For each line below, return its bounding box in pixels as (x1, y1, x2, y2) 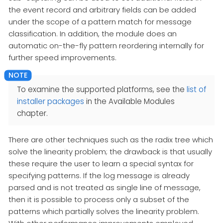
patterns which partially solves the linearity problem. (8, 206, 199, 217)
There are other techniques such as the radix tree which (8, 134, 213, 145)
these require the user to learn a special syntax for (8, 158, 194, 169)
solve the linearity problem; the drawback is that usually (8, 146, 212, 157)
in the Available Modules (84, 96, 175, 107)
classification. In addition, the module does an (8, 28, 177, 39)
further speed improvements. (8, 52, 116, 63)
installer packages (17, 96, 84, 107)
